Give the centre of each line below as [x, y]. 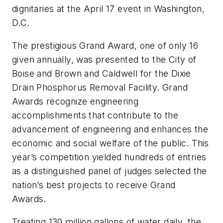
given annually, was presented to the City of [104, 60]
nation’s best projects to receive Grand [94, 185]
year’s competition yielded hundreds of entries [109, 157]
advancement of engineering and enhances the [110, 129]
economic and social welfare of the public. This [111, 143]
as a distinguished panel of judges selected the [110, 171]
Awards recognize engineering [75, 102]
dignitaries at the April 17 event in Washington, [109, 9]
